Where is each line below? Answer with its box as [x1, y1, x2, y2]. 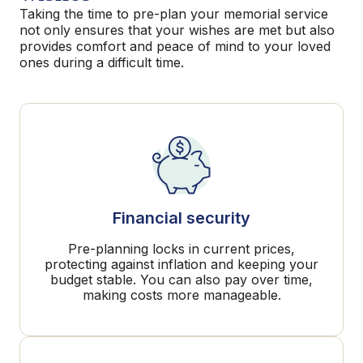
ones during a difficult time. [19, 54, 184, 70]
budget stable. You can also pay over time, [50, 271, 313, 288]
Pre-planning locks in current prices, [68, 241, 295, 257]
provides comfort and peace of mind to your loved [19, 38, 331, 54]
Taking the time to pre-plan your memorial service [19, 6, 328, 22]
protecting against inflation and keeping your [45, 256, 318, 272]
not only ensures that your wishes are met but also [19, 22, 335, 38]
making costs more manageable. [82, 287, 281, 303]
